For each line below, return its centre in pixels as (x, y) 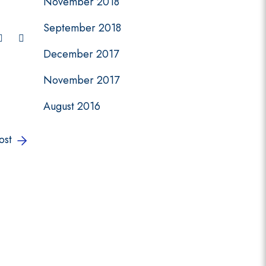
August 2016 (72, 106)
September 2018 (82, 28)
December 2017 (81, 54)
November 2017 (81, 80)
